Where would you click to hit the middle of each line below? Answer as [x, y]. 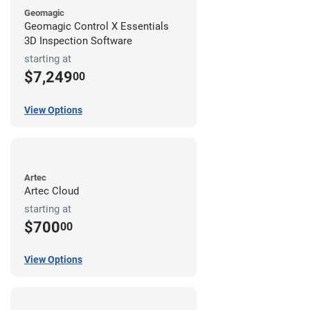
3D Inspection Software [78, 41]
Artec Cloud [52, 191]
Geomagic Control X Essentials [97, 27]
